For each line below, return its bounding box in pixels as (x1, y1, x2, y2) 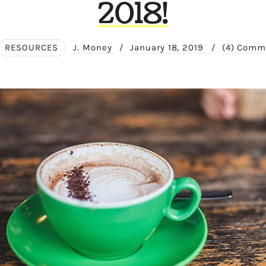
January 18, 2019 (130, 42, 207, 53)
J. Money (73, 42, 115, 53)
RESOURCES (5, 42, 59, 53)
